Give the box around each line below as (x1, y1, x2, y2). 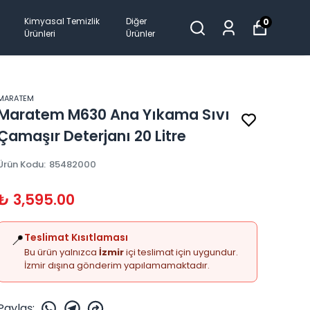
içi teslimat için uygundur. (124, 246, 238, 259)
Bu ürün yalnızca (24, 246, 99, 259)
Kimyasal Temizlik (24, 15, 100, 27)
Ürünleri (24, 28, 56, 39)
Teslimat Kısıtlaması (24, 230, 128, 244)
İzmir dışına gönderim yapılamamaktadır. (24, 259, 210, 272)
